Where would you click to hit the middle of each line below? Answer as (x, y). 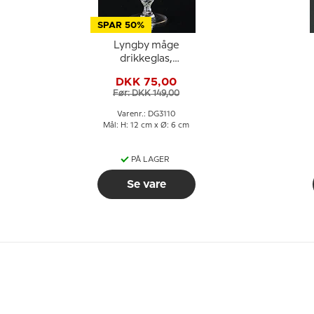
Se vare (146, 184)
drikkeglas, (146, 59)
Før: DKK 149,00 (146, 93)
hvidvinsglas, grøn (146, 72)
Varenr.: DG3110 (146, 114)
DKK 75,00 (146, 82)
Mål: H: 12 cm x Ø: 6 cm (146, 125)
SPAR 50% (121, 26)
